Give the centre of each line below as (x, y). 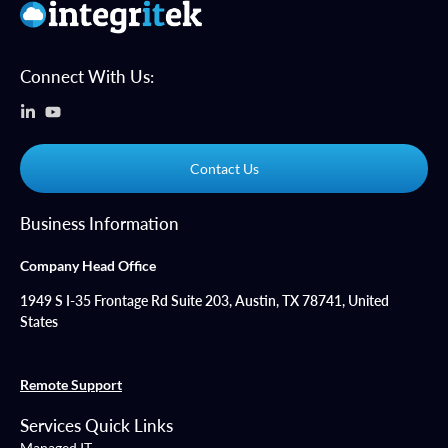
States (39, 322)
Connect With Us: (87, 77)
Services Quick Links (96, 426)
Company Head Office (88, 266)
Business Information (99, 224)
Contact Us (224, 169)
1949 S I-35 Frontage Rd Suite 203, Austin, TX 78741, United (204, 301)
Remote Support (71, 385)
